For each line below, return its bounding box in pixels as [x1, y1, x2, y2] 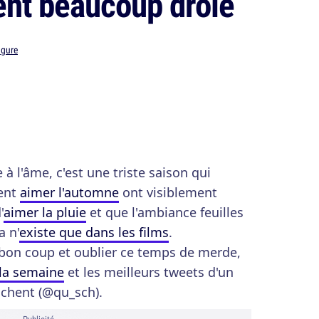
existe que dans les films [19, 224, 169, 241]
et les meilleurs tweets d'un [64, 263, 234, 281]
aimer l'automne [20, 184, 119, 201]
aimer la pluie [4, 204, 86, 221]
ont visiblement [119, 184, 217, 201]
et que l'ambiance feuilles [86, 204, 244, 221]
